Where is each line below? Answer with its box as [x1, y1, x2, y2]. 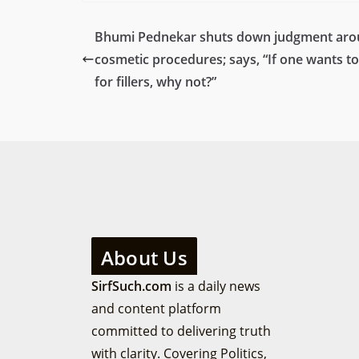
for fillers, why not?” [95, 72, 216, 91]
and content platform [91, 299, 221, 317]
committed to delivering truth [91, 321, 271, 340]
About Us [101, 244, 188, 271]
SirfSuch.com [91, 276, 171, 295]
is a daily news [171, 276, 260, 295]
